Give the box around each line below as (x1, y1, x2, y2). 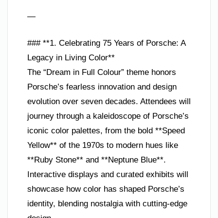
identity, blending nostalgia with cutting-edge (27, 199, 187, 208)
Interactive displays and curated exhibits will (27, 170, 188, 179)
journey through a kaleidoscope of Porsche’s (27, 111, 189, 121)
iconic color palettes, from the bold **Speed (27, 126, 185, 135)
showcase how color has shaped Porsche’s (27, 184, 184, 194)
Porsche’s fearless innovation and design (27, 82, 177, 91)
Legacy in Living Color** (27, 53, 115, 62)
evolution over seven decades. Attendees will (27, 97, 191, 106)
